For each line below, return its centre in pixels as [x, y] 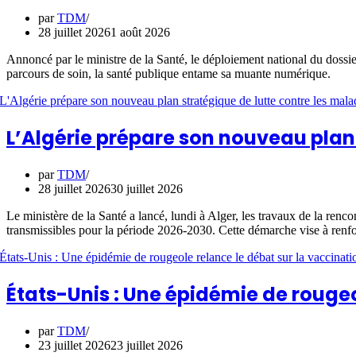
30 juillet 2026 [147, 188]
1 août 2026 [140, 32]
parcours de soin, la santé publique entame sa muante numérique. [168, 73]
